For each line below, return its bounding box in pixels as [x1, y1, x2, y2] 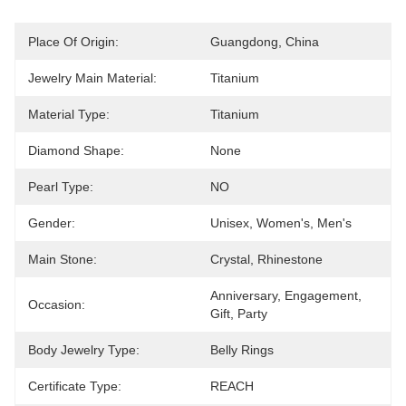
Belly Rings [210, 343, 274, 357]
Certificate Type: [28, 379, 121, 393]
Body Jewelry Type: [28, 343, 140, 357]
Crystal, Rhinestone [210, 252, 323, 266]
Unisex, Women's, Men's [210, 216, 352, 230]
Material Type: [28, 107, 110, 121]
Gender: [28, 216, 75, 230]
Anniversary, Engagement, [210, 288, 362, 303]
